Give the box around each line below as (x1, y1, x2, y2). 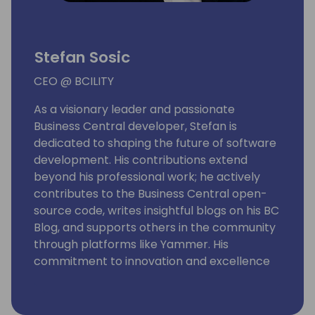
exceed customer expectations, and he (34, 287, 250, 304)
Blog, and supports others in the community (34, 219, 276, 236)
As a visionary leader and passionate (34, 101, 235, 118)
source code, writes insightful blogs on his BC (34, 202, 279, 219)
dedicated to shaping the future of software (34, 135, 276, 152)
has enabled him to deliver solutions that (34, 270, 258, 287)
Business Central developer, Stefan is (34, 118, 237, 135)
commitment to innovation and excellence (34, 253, 270, 270)
